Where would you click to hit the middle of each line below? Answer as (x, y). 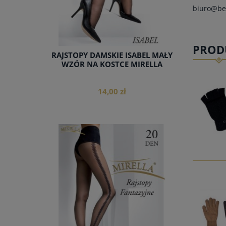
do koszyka (112, 158)
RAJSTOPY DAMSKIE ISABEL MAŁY (112, 55)
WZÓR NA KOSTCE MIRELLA (112, 65)
